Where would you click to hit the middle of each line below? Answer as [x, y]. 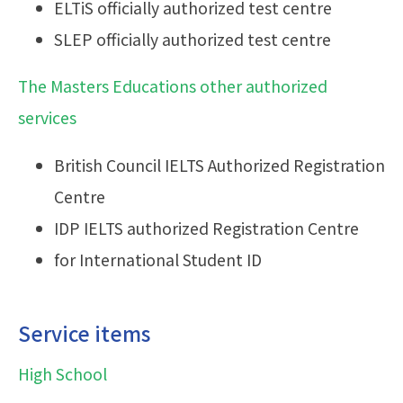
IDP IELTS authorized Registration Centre [206, 228]
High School [63, 374]
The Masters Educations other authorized [173, 86]
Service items [84, 333]
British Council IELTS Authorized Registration [219, 165]
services [47, 118]
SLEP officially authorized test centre [193, 39]
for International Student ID [158, 259]
